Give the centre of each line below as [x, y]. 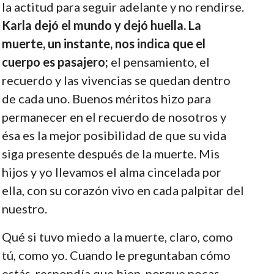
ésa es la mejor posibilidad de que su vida [114, 135]
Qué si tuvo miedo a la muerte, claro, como [117, 236]
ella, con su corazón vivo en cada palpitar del [123, 190]
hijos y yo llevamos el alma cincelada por [111, 172]
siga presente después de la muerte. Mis [110, 153]
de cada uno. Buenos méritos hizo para [106, 98]
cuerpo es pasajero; [55, 61]
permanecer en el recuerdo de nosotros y [114, 117]
